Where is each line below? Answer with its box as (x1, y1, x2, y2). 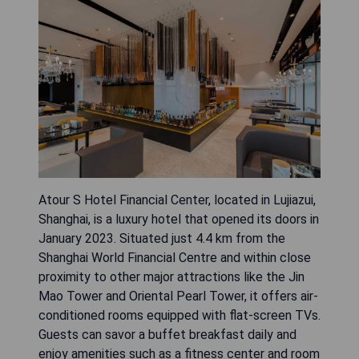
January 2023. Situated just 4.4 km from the (38, 230, 285, 246)
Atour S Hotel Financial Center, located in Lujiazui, (38, 192, 316, 208)
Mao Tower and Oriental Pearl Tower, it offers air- (38, 288, 318, 304)
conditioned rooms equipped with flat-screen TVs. (38, 307, 321, 323)
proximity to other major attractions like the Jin (38, 268, 305, 284)
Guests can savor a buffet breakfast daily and (38, 326, 296, 342)
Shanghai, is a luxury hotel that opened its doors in (38, 211, 319, 227)
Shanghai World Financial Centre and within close (38, 249, 311, 265)
